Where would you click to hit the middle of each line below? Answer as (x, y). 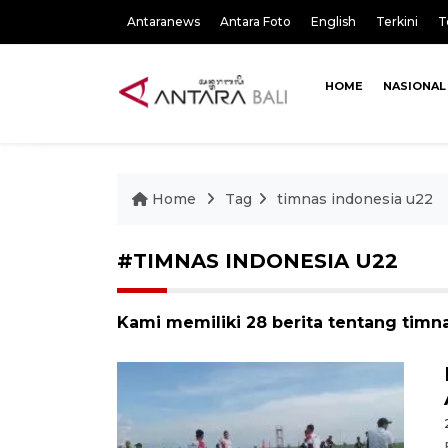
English (333, 21)
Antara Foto (255, 21)
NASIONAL (414, 86)
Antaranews (163, 21)
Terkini (397, 21)
